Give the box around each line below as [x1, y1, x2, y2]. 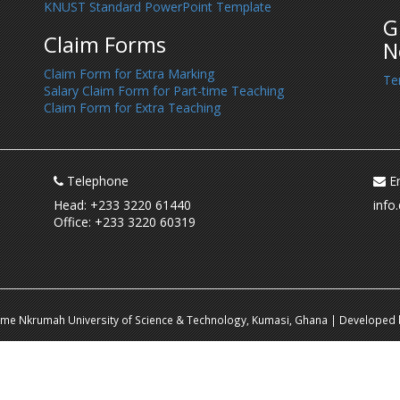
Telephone [63, 172, 129, 189]
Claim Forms [44, 29, 166, 59]
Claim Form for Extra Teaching [44, 99, 221, 116]
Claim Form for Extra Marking [44, 65, 214, 82]
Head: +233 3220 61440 [54, 196, 191, 213]
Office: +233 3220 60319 [54, 213, 196, 230]
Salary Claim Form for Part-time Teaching [44, 82, 284, 99]
